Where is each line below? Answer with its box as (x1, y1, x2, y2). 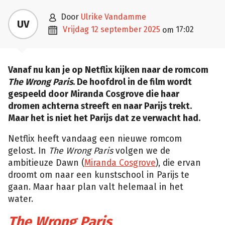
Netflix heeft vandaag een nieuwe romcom (8, 134, 182, 145)
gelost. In (8, 146, 49, 157)
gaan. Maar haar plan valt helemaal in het (8, 182, 183, 193)
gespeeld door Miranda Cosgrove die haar (8, 88, 179, 99)
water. (8, 194, 33, 205)
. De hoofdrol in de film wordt (73, 76, 192, 87)
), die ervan (156, 158, 201, 169)
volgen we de (113, 146, 170, 157)
